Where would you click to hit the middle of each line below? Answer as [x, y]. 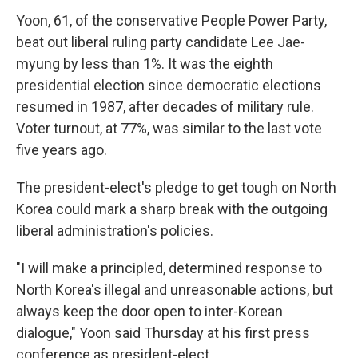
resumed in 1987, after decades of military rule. [165, 107]
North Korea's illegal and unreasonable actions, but [175, 290]
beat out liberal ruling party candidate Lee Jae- [161, 42]
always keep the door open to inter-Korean [149, 311]
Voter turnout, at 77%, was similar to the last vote [169, 128]
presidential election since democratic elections [169, 85]
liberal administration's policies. [115, 231]
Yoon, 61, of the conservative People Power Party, [171, 20]
